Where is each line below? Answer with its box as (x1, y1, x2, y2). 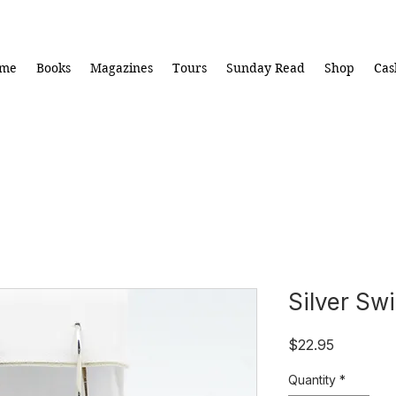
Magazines (90, 59, 153, 76)
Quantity (288, 372, 336, 388)
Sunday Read (226, 59, 305, 76)
